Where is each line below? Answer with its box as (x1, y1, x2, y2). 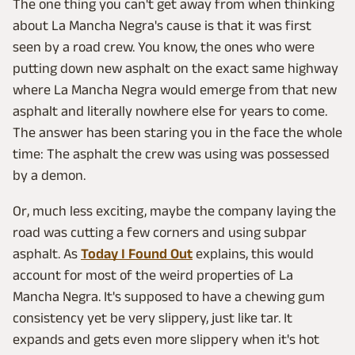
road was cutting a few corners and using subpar (13, 223, 307, 240)
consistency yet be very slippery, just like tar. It (13, 309, 292, 326)
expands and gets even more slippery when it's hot (13, 330, 319, 347)
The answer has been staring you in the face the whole (13, 124, 342, 140)
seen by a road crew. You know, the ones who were (13, 38, 315, 55)
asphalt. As (13, 245, 81, 261)
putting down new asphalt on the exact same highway (13, 59, 338, 76)
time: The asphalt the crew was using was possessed (13, 145, 330, 162)
